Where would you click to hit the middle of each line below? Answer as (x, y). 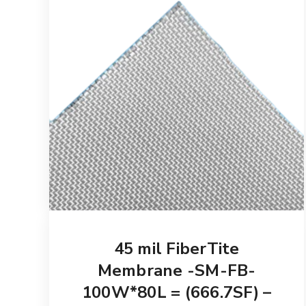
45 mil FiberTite (177, 248)
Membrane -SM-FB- (177, 270)
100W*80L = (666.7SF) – (177, 292)
